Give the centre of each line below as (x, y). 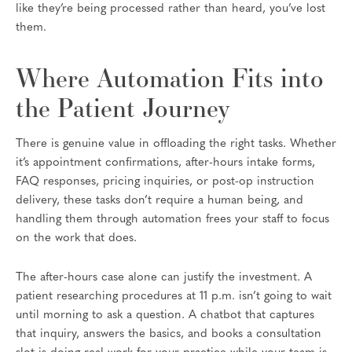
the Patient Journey (123, 108)
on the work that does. (76, 239)
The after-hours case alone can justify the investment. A (164, 277)
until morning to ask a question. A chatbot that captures (165, 315)
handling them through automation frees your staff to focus (172, 220)
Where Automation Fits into (170, 78)
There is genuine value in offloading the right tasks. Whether (176, 145)
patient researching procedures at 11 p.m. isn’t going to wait (174, 296)
